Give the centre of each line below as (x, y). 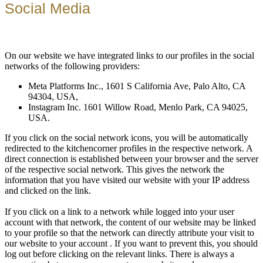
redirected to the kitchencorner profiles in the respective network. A (129, 149)
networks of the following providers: (72, 66)
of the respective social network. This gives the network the (114, 170)
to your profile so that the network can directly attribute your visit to (129, 233)
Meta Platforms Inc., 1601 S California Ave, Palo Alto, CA (137, 86)
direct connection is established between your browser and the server (131, 159)
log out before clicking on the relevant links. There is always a (119, 254)
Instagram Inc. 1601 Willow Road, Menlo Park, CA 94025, (138, 107)
